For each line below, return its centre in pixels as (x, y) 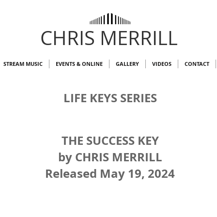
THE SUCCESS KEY (110, 141)
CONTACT (197, 64)
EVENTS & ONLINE (79, 64)
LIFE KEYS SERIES (110, 98)
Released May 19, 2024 (110, 174)
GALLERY (127, 64)
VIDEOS (162, 64)
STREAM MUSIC (23, 64)
